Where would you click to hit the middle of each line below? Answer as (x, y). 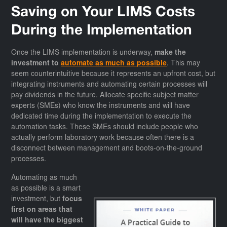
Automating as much (44, 178)
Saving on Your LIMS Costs (103, 12)
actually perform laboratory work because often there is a (103, 138)
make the (171, 53)
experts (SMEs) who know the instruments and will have (101, 106)
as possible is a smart (46, 189)
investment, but (37, 199)
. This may (184, 64)
